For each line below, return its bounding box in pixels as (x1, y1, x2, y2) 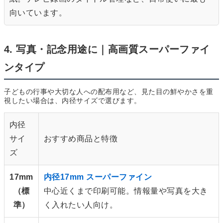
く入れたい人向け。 (44, 200, 118, 209)
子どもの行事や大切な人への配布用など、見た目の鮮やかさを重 (4, 87, 214, 96)
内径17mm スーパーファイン (44, 172, 152, 181)
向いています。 (9, 8, 67, 17)
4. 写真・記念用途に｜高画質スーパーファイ (4, 43, 210, 55)
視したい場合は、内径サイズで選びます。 (4, 96, 141, 105)
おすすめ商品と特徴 (44, 134, 118, 143)
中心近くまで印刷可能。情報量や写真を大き (44, 186, 208, 195)
